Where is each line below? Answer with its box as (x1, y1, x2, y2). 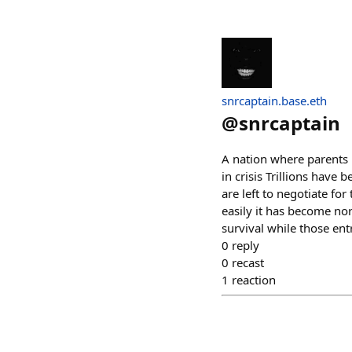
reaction (232, 272, 276, 288)
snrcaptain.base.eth (222, 93, 327, 108)
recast (232, 255, 264, 270)
